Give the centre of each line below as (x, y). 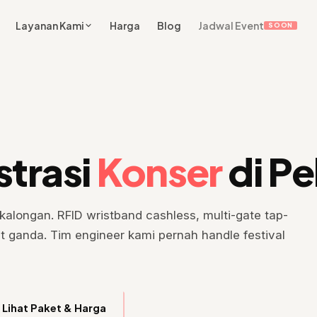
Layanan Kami (50, 25)
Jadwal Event (231, 25)
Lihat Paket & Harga (54, 308)
